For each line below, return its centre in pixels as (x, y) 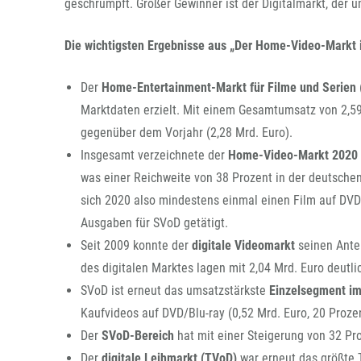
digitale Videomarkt (243, 245)
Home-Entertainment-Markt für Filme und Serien (229, 87)
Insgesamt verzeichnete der (154, 155)
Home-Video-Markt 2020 (293, 155)
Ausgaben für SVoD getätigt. (154, 223)
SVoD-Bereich (138, 336)
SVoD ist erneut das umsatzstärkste (175, 290)
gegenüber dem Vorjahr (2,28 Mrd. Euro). (187, 133)
